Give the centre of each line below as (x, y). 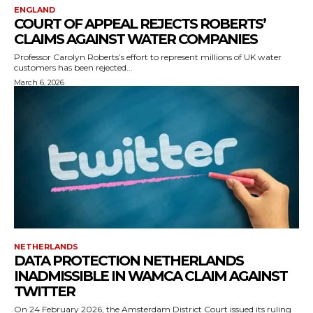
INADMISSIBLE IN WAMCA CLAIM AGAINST (151, 276)
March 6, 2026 (39, 82)
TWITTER (44, 291)
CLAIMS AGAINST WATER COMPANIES (136, 39)
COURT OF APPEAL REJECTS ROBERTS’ (140, 23)
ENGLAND (35, 9)
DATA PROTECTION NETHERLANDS (129, 260)
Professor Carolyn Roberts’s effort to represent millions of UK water (148, 57)
